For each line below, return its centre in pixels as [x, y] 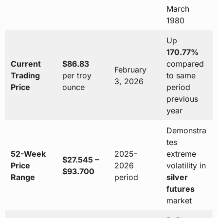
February [130, 70]
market [179, 201]
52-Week [28, 154]
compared [185, 64]
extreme [181, 154]
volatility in [186, 166]
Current [26, 64]
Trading [25, 76]
